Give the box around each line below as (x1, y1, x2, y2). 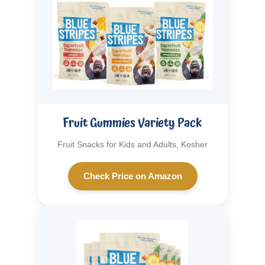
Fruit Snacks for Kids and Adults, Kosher (57, 140, 208, 150)
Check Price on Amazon (83, 171, 182, 182)
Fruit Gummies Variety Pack (63, 114, 202, 133)
